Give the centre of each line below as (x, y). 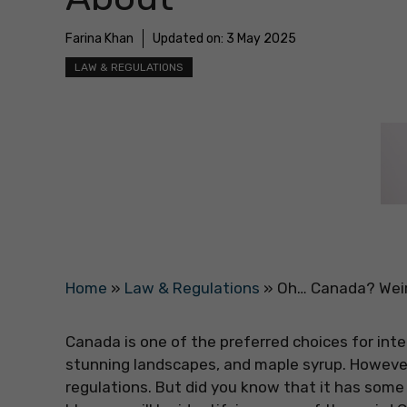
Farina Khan (99, 39)
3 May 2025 (261, 39)
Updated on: (189, 39)
